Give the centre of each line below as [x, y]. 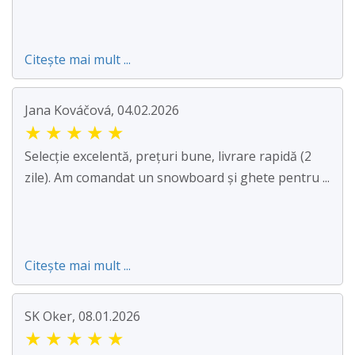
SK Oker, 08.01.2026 [82, 316]
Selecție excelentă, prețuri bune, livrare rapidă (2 [168, 156]
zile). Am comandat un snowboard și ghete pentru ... [177, 177]
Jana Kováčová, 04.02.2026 [102, 110]
